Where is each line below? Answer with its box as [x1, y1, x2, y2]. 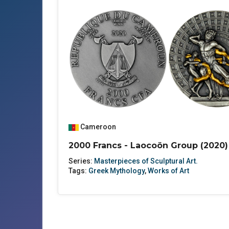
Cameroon [80, 123, 116, 131]
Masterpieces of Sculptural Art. [94, 157, 198, 165]
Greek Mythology [88, 167, 145, 175]
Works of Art [148, 167, 189, 175]
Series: [68, 157, 94, 165]
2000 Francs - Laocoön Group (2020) [68, 141, 228, 150]
